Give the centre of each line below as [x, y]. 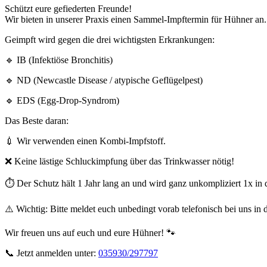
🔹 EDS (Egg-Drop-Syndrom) [62, 100]
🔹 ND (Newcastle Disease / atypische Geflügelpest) [104, 80]
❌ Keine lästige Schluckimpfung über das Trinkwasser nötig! [119, 161]
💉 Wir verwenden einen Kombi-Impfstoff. [85, 141]
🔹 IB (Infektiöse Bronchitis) [59, 60]
